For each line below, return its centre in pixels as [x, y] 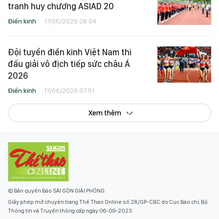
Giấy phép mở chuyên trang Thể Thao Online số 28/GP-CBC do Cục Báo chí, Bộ [108, 202]
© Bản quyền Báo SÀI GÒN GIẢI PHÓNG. [57, 191]
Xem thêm [105, 113]
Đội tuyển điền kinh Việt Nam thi [70, 52]
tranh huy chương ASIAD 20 [61, 6]
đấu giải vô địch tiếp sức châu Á [69, 64]
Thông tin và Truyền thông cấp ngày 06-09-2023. [71, 211]
